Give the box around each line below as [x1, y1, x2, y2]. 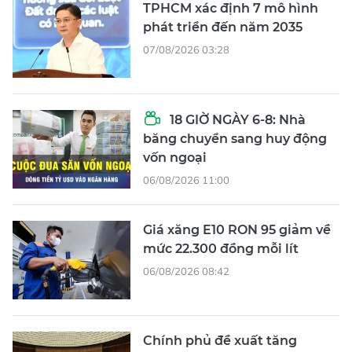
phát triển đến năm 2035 [143, 19, 302, 35]
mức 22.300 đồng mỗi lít [143, 240, 299, 256]
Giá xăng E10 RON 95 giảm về [143, 222, 331, 237]
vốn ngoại [143, 149, 207, 165]
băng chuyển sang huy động [143, 130, 327, 146]
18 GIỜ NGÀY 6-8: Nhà [167, 112, 306, 127]
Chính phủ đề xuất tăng [143, 332, 297, 348]
